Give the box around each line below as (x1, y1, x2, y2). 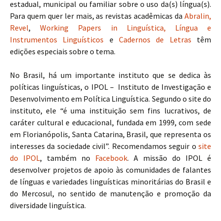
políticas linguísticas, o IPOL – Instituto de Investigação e (10, 82, 211, 92)
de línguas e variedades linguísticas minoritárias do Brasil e (10, 177, 211, 187)
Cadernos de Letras (119, 35, 191, 45)
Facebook (95, 153, 127, 163)
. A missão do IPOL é (127, 153, 211, 163)
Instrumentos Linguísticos (10, 35, 110, 45)
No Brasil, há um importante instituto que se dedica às (10, 70, 211, 80)
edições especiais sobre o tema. (10, 46, 115, 57)
